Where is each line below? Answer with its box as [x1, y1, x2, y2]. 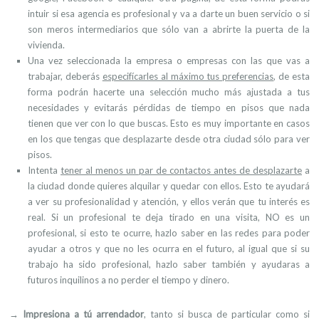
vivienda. [28, 39, 65, 51]
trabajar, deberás [28, 70, 103, 82]
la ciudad [28, 180, 66, 192]
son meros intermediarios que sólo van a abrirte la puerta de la [28, 23, 310, 35]
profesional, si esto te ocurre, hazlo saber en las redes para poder [28, 227, 310, 239]
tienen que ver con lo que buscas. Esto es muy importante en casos [28, 117, 310, 129]
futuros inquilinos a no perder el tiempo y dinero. [28, 274, 229, 286]
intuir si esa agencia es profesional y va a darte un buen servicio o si [28, 8, 310, 19]
